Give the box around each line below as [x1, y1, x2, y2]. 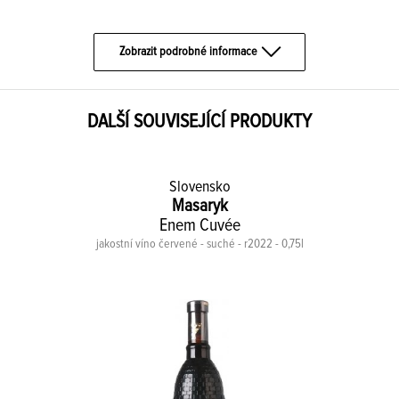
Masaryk [171, 197, 228, 215]
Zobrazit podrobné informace [119, 45, 257, 58]
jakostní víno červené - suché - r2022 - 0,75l [95, 238, 304, 250]
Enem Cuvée [159, 216, 240, 234]
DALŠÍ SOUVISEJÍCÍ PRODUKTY [87, 112, 312, 132]
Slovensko [168, 179, 231, 195]
